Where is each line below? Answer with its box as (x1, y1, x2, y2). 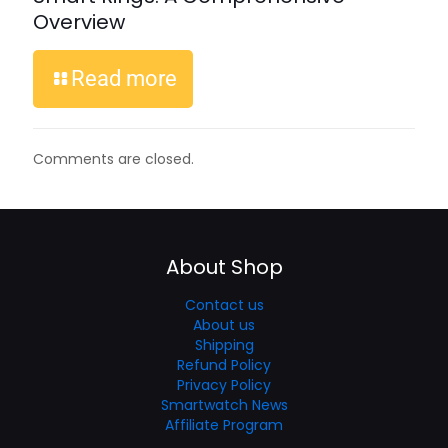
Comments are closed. (33, 149, 194, 170)
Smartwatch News (160, 395, 288, 416)
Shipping (194, 335, 254, 356)
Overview (33, 8, 125, 37)
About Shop (165, 253, 283, 282)
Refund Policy (177, 355, 271, 376)
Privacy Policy (177, 375, 271, 396)
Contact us (184, 295, 264, 316)
